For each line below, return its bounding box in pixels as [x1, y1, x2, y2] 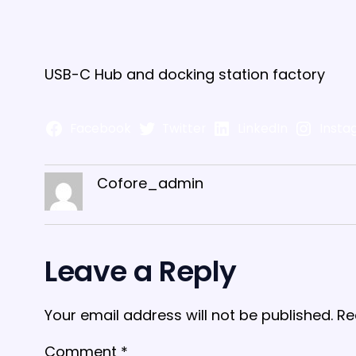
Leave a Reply [44, 251, 237, 292]
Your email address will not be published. [44, 305, 333, 325]
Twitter [162, 120, 207, 137]
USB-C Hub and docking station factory [44, 64, 325, 84]
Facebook [69, 120, 131, 137]
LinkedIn [237, 120, 288, 137]
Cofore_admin [97, 173, 203, 193]
